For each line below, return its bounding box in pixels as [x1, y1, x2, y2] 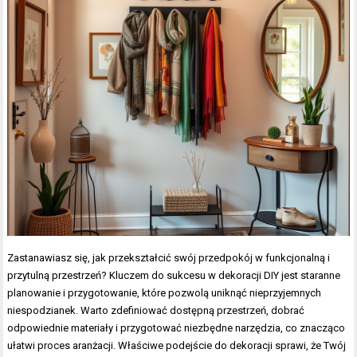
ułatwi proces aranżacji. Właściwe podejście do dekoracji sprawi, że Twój [7, 339, 347, 352]
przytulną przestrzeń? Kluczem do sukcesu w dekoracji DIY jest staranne [7, 269, 341, 282]
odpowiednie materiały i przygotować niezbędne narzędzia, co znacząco [7, 322, 346, 335]
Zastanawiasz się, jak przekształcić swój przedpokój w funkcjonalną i [7, 252, 331, 265]
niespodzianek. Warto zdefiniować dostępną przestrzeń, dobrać [7, 304, 305, 317]
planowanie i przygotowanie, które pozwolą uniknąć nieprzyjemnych [7, 287, 322, 300]
